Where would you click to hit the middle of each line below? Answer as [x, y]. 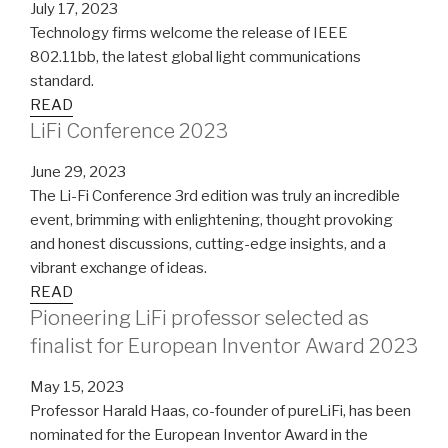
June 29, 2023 [78, 171]
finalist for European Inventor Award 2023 [224, 345]
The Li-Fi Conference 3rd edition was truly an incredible [215, 195]
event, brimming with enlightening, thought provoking [211, 219]
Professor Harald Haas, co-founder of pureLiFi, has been [220, 410]
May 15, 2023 [77, 386]
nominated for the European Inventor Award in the [199, 434]
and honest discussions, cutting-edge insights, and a [208, 243]
